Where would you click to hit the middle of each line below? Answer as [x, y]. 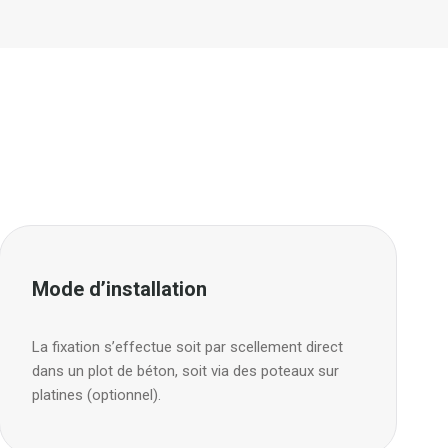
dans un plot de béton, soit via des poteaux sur [185, 370]
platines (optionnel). [96, 394]
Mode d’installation [119, 288]
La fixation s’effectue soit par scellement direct [187, 346]
